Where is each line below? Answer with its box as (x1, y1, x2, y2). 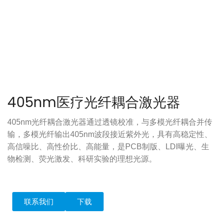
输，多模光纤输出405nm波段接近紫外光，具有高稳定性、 (7, 130, 212, 138)
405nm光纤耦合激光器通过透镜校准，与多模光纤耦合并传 (7, 117, 212, 126)
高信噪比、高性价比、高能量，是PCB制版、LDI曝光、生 (7, 142, 209, 151)
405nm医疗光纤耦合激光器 (7, 92, 180, 112)
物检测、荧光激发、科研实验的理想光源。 (7, 154, 157, 163)
